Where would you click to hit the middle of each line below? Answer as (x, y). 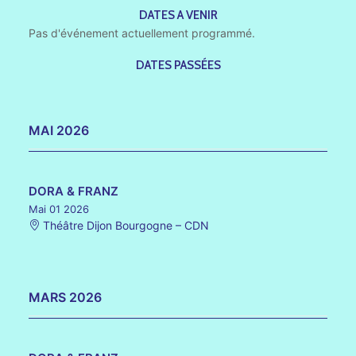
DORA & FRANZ (74, 191)
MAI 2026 (59, 130)
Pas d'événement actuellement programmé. (142, 33)
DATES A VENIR (178, 15)
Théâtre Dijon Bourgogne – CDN (124, 225)
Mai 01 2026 (59, 209)
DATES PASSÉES (178, 65)
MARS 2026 (65, 297)
